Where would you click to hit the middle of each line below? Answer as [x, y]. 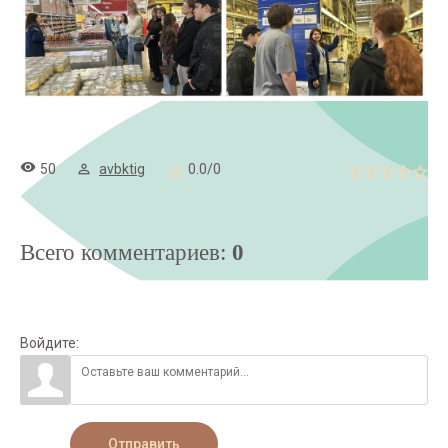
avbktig [122, 169]
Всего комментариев [120, 252]
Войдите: [49, 343]
